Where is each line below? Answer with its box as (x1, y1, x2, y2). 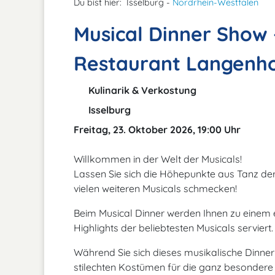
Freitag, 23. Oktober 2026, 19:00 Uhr (74, 123, 241, 136)
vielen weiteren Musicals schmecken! (74, 182, 237, 195)
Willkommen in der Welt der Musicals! (74, 153, 242, 165)
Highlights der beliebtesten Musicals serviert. (74, 222, 273, 234)
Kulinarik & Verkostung (86, 84, 196, 96)
